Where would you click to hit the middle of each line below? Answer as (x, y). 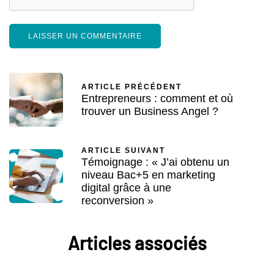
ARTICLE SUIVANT (123, 150)
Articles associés (137, 243)
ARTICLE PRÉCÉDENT (131, 87)
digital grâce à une (126, 187)
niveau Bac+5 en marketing (148, 175)
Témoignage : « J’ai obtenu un (155, 162)
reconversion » (117, 200)
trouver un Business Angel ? (150, 111)
